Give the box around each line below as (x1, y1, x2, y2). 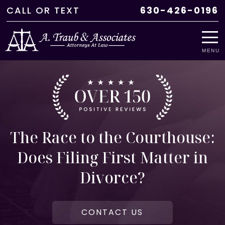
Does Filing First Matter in (17, 147, 208, 168)
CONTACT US (81, 206, 144, 218)
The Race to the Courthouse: (10, 127, 215, 148)
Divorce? (79, 167, 145, 188)
